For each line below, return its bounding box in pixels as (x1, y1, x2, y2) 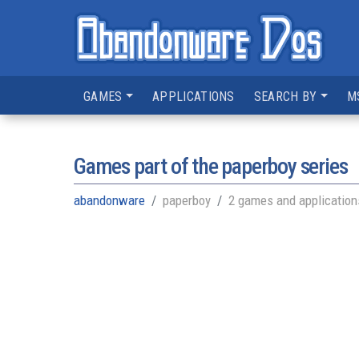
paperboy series (221, 153, 348, 179)
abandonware (74, 192, 145, 208)
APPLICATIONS (152, 89, 235, 104)
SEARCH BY (253, 89, 317, 104)
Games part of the (74, 153, 222, 179)
